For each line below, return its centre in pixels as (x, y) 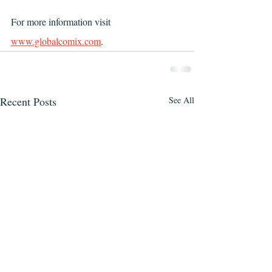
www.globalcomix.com (56, 41)
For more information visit (62, 22)
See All (182, 100)
